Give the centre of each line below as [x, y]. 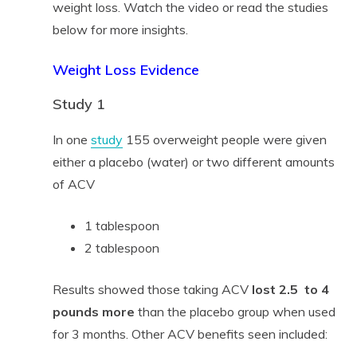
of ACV [73, 184]
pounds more [93, 311]
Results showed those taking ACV [152, 289]
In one [71, 139]
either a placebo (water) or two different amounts [193, 161]
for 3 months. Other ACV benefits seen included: [190, 333]
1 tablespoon [122, 225]
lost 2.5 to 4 [290, 289]
